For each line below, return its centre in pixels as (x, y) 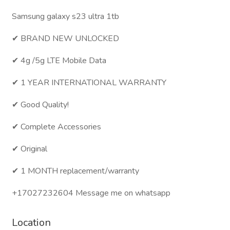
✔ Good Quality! (40, 105)
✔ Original (30, 149)
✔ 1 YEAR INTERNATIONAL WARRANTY (89, 83)
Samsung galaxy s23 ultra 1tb (65, 16)
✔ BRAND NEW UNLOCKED (65, 39)
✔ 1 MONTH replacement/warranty (75, 171)
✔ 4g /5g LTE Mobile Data (59, 61)
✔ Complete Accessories (57, 127)
